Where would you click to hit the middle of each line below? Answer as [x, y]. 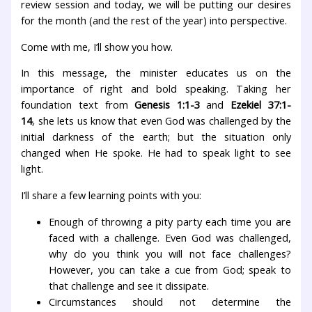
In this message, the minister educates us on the [156, 73]
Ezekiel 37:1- [260, 105]
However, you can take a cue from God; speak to [170, 269]
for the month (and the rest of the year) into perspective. [154, 21]
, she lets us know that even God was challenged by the [162, 121]
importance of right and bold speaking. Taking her [156, 89]
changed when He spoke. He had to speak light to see [156, 153]
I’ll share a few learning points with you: [111, 195]
